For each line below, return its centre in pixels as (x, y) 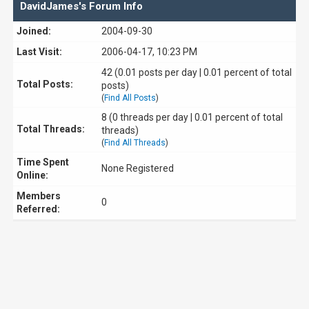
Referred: (38, 209)
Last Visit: (39, 52)
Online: (32, 175)
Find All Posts (130, 98)
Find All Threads (135, 143)
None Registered (138, 168)
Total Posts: (45, 84)
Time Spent (43, 162)
